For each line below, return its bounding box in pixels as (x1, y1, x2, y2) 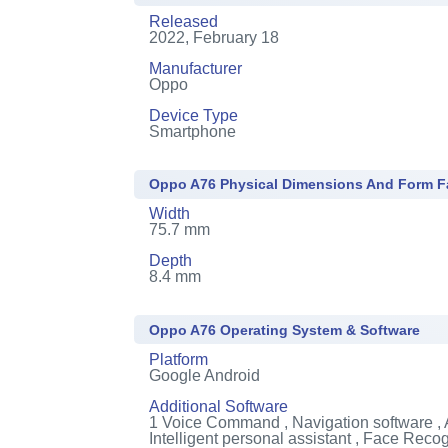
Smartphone (149, 122, 237, 140)
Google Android (149, 366, 261, 384)
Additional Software (149, 397, 289, 415)
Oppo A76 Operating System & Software (149, 321, 421, 338)
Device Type (149, 106, 239, 124)
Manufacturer (149, 59, 243, 77)
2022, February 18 (149, 28, 280, 46)
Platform (149, 350, 209, 368)
